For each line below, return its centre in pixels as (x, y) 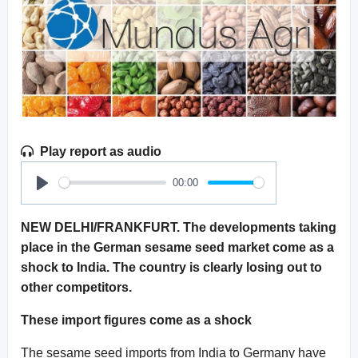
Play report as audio (101, 151)
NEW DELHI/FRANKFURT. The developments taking (179, 227)
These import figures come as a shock (136, 320)
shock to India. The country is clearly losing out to (171, 267)
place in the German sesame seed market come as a (177, 247)
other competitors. (76, 287)
